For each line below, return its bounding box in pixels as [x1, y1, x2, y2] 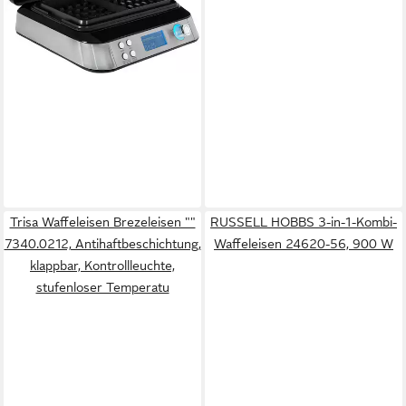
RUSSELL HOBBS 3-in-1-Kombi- [210, 215, 397, 229]
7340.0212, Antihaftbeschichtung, [4, 237, 201, 251]
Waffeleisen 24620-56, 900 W [214, 237, 393, 251]
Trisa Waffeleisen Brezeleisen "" [9, 215, 196, 229]
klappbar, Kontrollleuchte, [30, 258, 175, 273]
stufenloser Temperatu [35, 280, 169, 295]
